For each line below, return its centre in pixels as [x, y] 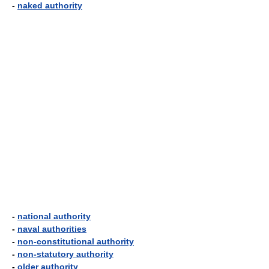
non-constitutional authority [76, 241]
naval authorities [52, 229]
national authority [54, 216]
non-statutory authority [65, 254]
